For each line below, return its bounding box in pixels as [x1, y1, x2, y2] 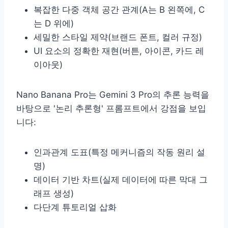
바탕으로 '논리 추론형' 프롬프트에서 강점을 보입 [16, 103, 206, 113]
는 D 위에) [34, 18, 74, 28]
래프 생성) [34, 188, 74, 198]
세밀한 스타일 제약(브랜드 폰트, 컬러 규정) [34, 32, 202, 42]
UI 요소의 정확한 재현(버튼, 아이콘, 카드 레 [34, 45, 204, 56]
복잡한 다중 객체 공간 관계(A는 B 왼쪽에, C [34, 4, 205, 15]
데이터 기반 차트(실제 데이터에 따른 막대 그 [34, 174, 208, 185]
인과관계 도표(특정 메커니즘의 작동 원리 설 [34, 147, 205, 157]
